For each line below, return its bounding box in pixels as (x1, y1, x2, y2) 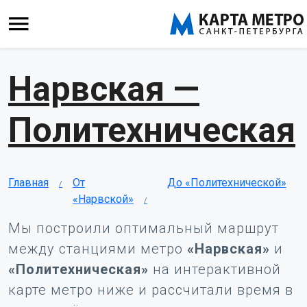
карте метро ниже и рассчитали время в (8, 282, 293, 298)
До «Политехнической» (167, 176, 286, 189)
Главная (8, 176, 49, 189)
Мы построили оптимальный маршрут (8, 220, 279, 236)
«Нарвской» (73, 193, 134, 206)
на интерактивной (149, 261, 281, 278)
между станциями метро (8, 241, 187, 257)
